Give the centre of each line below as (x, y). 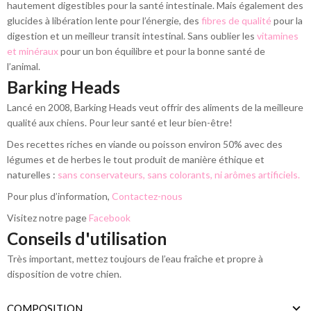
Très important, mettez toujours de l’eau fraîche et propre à (135, 259)
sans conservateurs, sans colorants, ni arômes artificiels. (179, 175)
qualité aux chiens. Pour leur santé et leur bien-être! (120, 123)
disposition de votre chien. (64, 274)
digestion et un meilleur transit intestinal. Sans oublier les (132, 35)
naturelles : (32, 175)
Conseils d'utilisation (87, 239)
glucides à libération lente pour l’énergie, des (104, 20)
